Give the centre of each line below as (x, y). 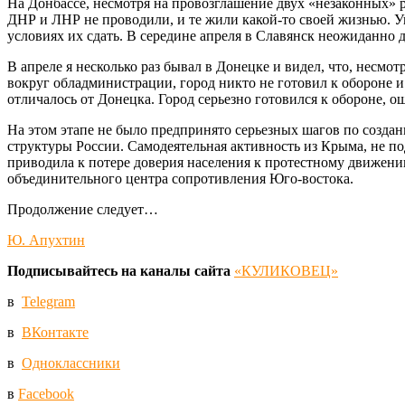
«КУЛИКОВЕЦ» (286, 271)
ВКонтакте (55, 333)
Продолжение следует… (83, 210)
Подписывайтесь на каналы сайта (119, 271)
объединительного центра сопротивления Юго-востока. (180, 179)
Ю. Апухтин (46, 240)
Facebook (46, 394)
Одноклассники (71, 363)
